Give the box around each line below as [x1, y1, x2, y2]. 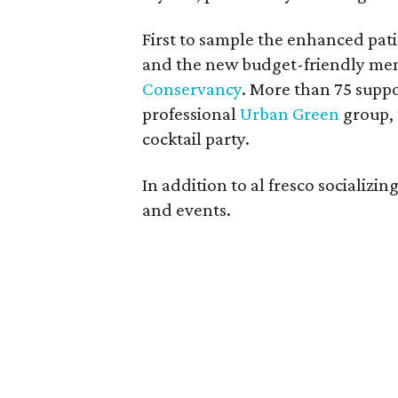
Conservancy [142, 78, 243, 99]
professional [142, 103, 241, 124]
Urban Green [240, 103, 340, 124]
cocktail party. [142, 128, 251, 149]
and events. [142, 199, 232, 220]
